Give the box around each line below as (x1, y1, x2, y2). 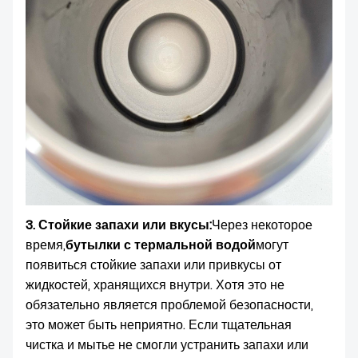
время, (26, 236, 66, 254)
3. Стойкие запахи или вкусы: (26, 216, 212, 234)
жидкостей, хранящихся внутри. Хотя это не (26, 276, 284, 294)
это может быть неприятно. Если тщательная (26, 316, 292, 334)
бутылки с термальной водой (66, 236, 256, 254)
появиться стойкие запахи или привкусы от (26, 256, 281, 274)
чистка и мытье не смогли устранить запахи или (26, 336, 308, 354)
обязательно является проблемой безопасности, (26, 296, 313, 314)
